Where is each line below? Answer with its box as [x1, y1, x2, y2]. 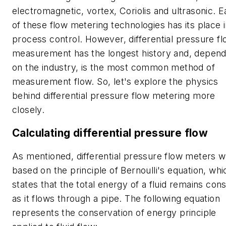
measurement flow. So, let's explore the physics [12, 76, 218, 87]
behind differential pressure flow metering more [12, 90, 215, 101]
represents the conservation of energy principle [12, 207, 216, 218]
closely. [12, 104, 45, 116]
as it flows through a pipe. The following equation [12, 193, 220, 204]
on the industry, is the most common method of [12, 62, 215, 73]
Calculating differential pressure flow [12, 126, 208, 139]
